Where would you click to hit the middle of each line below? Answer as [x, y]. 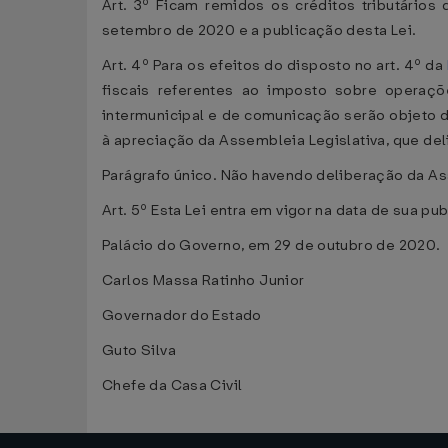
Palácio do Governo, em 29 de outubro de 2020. [271, 245]
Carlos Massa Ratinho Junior [203, 280]
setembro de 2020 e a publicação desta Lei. [259, 30]
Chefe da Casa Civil [172, 385]
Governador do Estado [182, 315]
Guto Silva [139, 350]
